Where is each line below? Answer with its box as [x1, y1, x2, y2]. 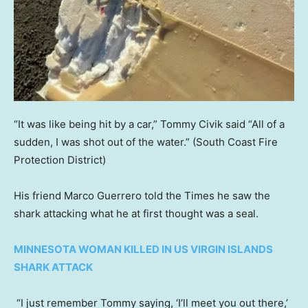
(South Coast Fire [192, 135, 278, 149]
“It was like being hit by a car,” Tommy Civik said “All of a [14, 118, 285, 131]
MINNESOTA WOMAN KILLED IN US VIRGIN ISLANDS [14, 243, 273, 256]
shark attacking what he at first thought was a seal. [14, 207, 258, 221]
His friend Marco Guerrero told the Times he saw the [14, 189, 270, 203]
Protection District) [14, 153, 106, 167]
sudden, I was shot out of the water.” [14, 135, 190, 149]
